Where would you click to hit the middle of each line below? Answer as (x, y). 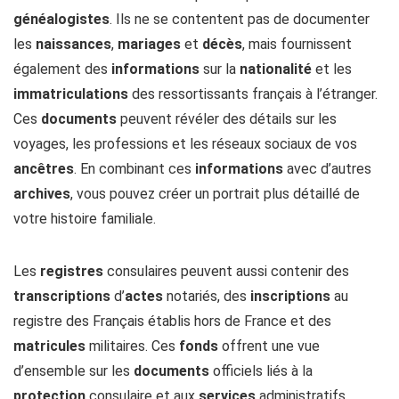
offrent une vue (269, 346)
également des (62, 69)
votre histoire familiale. (85, 219)
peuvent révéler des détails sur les (227, 119)
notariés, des (207, 297)
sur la (220, 69)
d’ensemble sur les (73, 371)
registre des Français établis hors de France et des (172, 322)
